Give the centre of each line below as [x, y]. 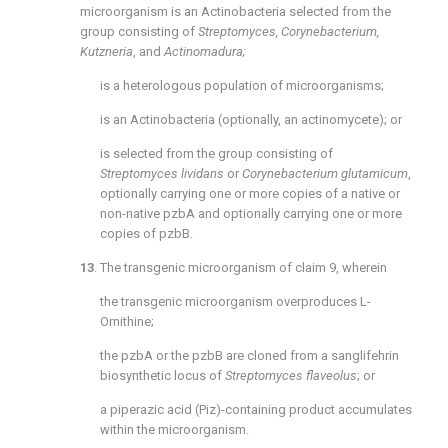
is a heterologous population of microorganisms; [242, 86]
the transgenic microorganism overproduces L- [235, 302]
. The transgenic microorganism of [194, 268]
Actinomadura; [205, 52]
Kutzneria [106, 52]
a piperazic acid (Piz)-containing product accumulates [256, 410]
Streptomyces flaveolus [291, 376]
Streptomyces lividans [163, 174]
